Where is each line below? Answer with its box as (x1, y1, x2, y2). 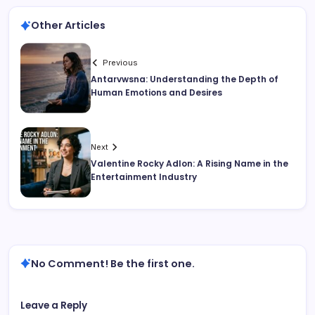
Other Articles (31, 18, 105, 33)
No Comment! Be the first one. (31, 256, 195, 271)
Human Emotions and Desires (91, 86, 222, 98)
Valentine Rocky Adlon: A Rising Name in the (91, 157, 288, 169)
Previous (103, 57, 139, 67)
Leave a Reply (20, 298, 87, 312)
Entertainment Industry (91, 170, 197, 183)
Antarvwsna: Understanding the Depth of (91, 72, 278, 85)
